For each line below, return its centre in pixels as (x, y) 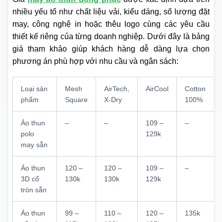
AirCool (157, 89)
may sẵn (34, 145)
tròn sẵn (34, 190)
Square (76, 100)
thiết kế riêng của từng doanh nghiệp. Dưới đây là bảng (111, 37)
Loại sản (34, 89)
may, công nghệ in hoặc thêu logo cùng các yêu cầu (111, 24)
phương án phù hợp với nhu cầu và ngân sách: (96, 61)
